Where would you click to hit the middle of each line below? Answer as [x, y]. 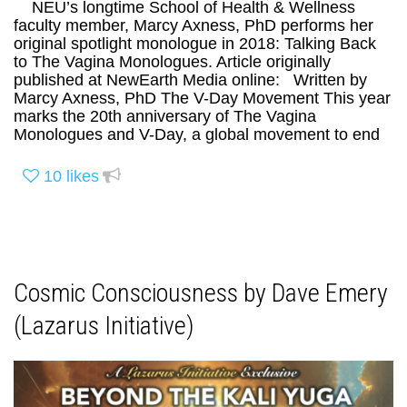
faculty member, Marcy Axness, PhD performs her [194, 25]
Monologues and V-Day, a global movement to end [197, 134]
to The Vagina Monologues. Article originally [172, 61]
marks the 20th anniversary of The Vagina [165, 116]
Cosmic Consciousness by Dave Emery [201, 293]
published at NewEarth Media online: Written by [190, 79]
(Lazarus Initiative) [104, 325]
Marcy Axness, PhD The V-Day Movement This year [202, 98]
